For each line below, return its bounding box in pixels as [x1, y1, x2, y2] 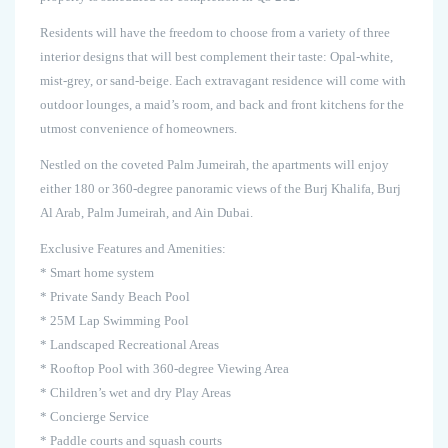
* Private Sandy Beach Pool [40, 289, 190, 305]
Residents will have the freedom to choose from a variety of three [40, 25, 390, 41]
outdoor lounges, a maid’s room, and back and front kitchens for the [40, 97, 404, 113]
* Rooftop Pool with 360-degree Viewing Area [40, 361, 289, 377]
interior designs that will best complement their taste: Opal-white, [40, 49, 393, 65]
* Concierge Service [40, 409, 149, 425]
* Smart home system [40, 265, 154, 281]
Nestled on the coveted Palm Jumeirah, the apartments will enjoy [40, 157, 389, 173]
